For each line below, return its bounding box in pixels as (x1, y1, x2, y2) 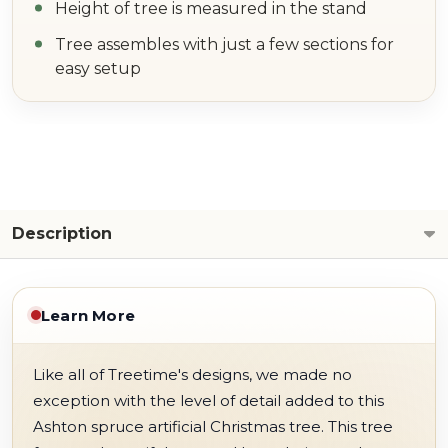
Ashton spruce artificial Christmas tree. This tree (33, 416, 393, 436)
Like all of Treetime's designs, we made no (33, 364, 352, 384)
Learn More (41, 305, 135, 325)
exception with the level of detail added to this (33, 390, 384, 410)
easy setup (55, 58, 141, 78)
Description (12, 223, 112, 243)
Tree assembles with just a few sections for (55, 34, 394, 54)
